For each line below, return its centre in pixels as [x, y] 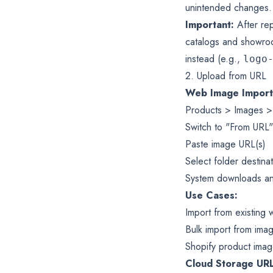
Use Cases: [211, 195]
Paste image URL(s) [225, 144]
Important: [210, 24]
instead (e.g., [214, 58]
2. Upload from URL [226, 76]
